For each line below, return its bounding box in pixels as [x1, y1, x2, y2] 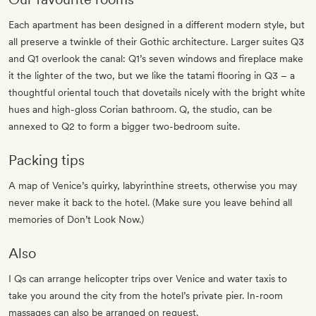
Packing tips [8, 152, 85, 169]
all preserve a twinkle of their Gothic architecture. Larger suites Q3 [8, 36, 304, 48]
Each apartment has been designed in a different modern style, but [8, 19, 305, 31]
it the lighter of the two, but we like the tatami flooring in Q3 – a [8, 70, 295, 82]
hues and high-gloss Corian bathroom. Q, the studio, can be [8, 104, 272, 116]
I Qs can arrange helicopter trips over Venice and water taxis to [8, 273, 287, 285]
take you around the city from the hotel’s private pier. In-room [8, 290, 283, 302]
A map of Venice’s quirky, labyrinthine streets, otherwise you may [8, 180, 297, 192]
